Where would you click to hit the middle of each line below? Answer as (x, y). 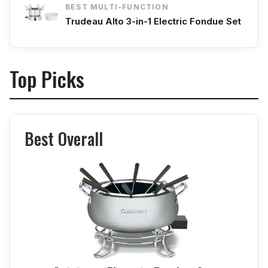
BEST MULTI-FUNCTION (117, 7)
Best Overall (64, 139)
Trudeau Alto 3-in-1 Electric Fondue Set (153, 22)
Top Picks (47, 79)
